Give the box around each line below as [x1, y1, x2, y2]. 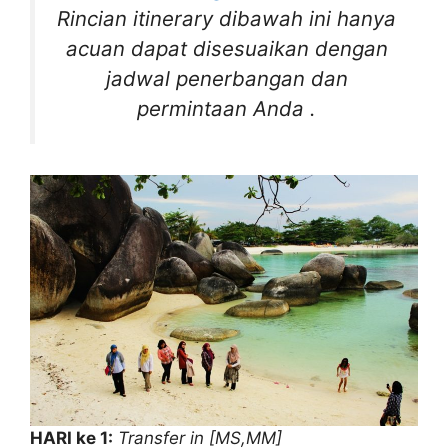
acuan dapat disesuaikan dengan [65, 36, 388, 62]
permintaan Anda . [137, 96, 316, 122]
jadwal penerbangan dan [105, 66, 348, 92]
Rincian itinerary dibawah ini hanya [57, 6, 396, 32]
